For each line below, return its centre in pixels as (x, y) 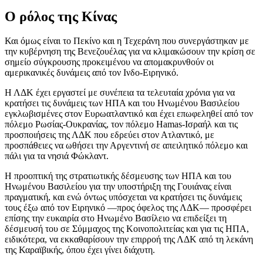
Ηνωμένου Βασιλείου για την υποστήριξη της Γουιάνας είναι (118, 187)
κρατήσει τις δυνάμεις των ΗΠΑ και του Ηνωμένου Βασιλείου (122, 103)
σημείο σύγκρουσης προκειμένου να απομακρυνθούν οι (109, 62)
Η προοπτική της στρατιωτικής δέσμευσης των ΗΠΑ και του (118, 176)
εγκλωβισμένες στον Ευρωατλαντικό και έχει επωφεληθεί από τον (129, 114)
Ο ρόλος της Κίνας (61, 16)
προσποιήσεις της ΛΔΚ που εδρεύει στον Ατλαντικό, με (109, 135)
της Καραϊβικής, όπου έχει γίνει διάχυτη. (80, 250)
